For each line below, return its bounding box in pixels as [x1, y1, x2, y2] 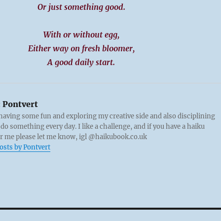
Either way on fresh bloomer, [28, 43, 135, 53]
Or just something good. [37, 2, 125, 12]
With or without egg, [43, 30, 119, 39]
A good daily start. [47, 57, 115, 67]
